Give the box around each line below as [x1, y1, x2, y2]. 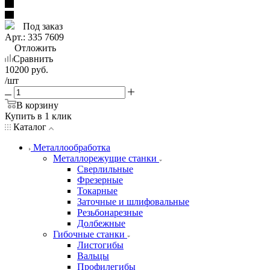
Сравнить [13, 53, 53, 64]
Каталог [11, 121, 49, 132]
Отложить [14, 42, 56, 53]
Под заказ [20, 20, 63, 31]
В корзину [16, 99, 58, 110]
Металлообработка [33, 142, 110, 152]
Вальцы [77, 250, 109, 261]
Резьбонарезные [77, 207, 143, 218]
